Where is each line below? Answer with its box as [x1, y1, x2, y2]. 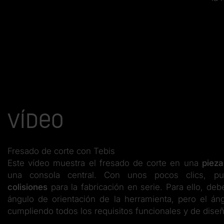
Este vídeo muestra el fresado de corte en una [7, 157, 202, 168]
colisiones [7, 181, 47, 192]
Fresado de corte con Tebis [7, 145, 115, 156]
